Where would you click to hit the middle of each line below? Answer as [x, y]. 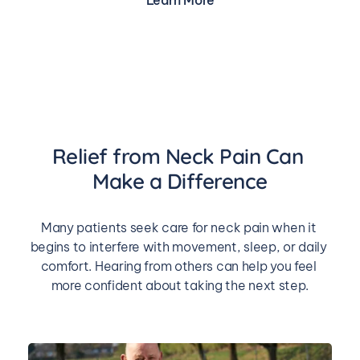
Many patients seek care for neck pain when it [178, 228]
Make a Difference [180, 182]
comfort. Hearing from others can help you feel [178, 266]
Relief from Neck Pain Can [177, 157]
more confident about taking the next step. [180, 286]
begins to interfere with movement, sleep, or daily [178, 247]
